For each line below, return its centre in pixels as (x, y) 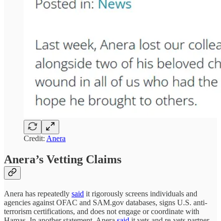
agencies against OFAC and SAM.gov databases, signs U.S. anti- (106, 203)
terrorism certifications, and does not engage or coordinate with (102, 212)
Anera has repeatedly (38, 194)
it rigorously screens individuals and (141, 194)
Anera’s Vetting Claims (63, 160)
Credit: (35, 139)
